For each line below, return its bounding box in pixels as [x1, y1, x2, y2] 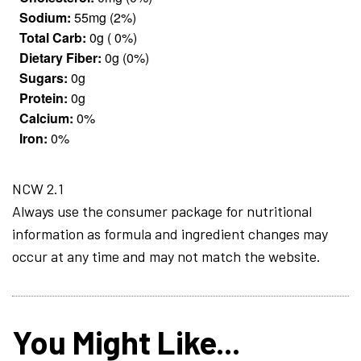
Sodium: [19, 8, 71, 27]
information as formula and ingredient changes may [12, 225, 328, 243]
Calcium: [19, 109, 73, 128]
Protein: [19, 89, 68, 108]
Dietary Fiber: [19, 48, 102, 68]
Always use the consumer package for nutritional [12, 202, 312, 221]
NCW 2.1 [12, 180, 64, 198]
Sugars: [19, 68, 68, 88]
